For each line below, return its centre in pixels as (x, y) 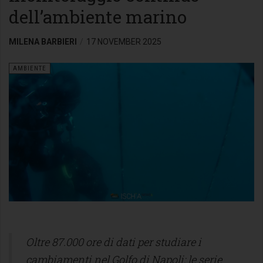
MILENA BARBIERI (43, 42)
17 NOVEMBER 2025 (124, 42)
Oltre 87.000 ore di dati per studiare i (114, 242)
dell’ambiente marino (98, 17)
